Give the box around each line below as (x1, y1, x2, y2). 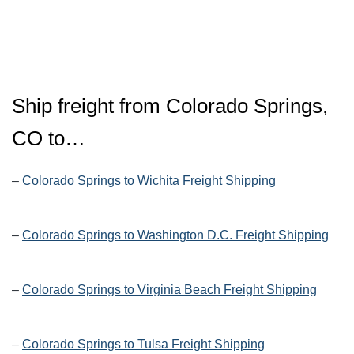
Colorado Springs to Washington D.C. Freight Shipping (22, 228, 329, 243)
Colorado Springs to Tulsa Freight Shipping (22, 337, 265, 352)
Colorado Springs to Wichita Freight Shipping (22, 174, 276, 188)
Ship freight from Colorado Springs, (12, 94, 328, 119)
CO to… (12, 126, 85, 151)
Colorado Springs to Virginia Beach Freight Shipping (22, 283, 317, 297)
